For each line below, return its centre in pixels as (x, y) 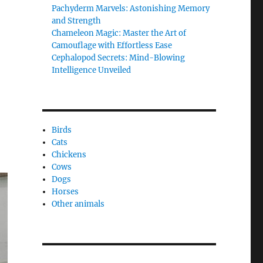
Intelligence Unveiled (92, 70)
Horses (65, 192)
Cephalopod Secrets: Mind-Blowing (119, 58)
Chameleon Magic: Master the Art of (119, 33)
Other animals (78, 204)
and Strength (77, 21)
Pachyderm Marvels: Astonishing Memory (131, 9)
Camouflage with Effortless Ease (112, 45)
